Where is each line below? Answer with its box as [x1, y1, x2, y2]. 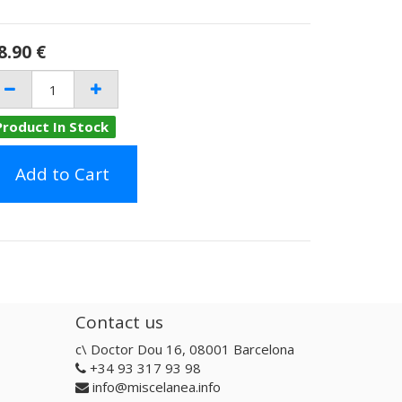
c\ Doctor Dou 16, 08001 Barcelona [74, 340, 294, 358]
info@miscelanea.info [92, 378, 221, 396]
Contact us [74, 310, 163, 334]
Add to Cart [15, 162, 109, 186]
